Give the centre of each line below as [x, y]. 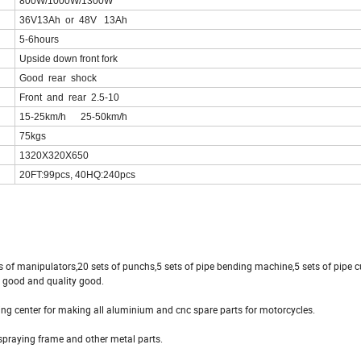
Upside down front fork [68, 59]
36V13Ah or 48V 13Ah [73, 21]
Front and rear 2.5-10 [69, 98]
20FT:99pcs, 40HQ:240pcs [77, 175]
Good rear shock [58, 79]
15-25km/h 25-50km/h [73, 117]
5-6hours [39, 40]
